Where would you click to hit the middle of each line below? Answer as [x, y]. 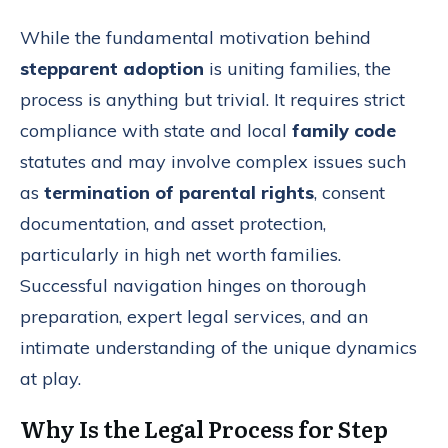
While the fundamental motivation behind [195, 37]
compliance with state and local [156, 130]
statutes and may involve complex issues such [213, 161]
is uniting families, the [297, 68]
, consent [349, 192]
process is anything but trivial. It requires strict [212, 99]
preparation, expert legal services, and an [194, 316]
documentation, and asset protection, [173, 223]
